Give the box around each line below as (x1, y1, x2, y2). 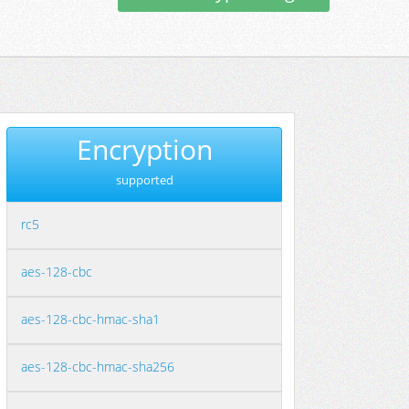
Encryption (76, 131, 213, 168)
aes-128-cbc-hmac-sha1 (21, 310, 160, 328)
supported (115, 172, 173, 188)
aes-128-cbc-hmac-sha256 (21, 358, 174, 375)
